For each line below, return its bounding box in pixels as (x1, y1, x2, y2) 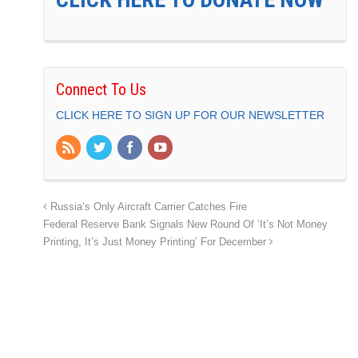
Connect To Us (56, 79, 146, 99)
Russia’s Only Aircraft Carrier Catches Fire (47, 201, 247, 213)
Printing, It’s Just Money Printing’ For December (43, 237, 269, 249)
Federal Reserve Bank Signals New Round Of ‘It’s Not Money (43, 219, 328, 231)
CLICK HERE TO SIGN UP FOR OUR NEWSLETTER (56, 108, 324, 121)
